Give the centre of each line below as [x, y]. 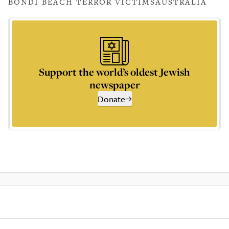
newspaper [114, 85]
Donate [111, 99]
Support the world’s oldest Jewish [114, 72]
